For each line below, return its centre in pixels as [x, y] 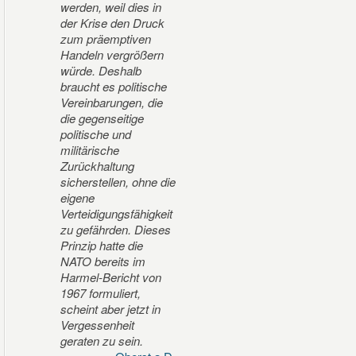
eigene [77, 197]
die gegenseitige [102, 118]
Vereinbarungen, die [112, 102]
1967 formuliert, [101, 292]
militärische [90, 149]
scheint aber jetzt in [110, 308]
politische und [96, 133]
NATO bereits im [103, 261]
